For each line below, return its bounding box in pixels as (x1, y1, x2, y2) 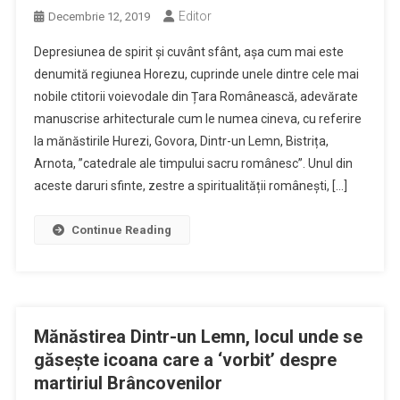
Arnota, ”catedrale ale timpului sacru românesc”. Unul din (33, 156, 353, 171)
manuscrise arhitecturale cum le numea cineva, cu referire (33, 112, 362, 126)
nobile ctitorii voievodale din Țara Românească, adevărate (33, 89, 358, 104)
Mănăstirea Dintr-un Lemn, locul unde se (33, 326, 362, 347)
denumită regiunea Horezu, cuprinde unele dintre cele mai (33, 67, 359, 81)
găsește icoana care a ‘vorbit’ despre (33, 349, 337, 371)
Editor (178, 9, 212, 23)
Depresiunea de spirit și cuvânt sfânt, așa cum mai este (33, 45, 344, 59)
